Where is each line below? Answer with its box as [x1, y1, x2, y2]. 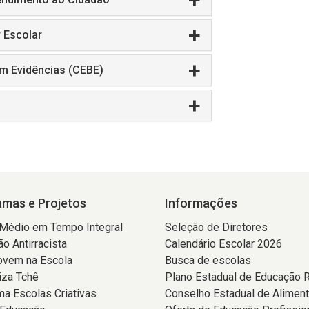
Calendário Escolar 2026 [165, 237, 282, 250]
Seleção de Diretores [165, 221, 268, 234]
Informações [165, 196, 237, 210]
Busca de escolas [165, 254, 251, 267]
